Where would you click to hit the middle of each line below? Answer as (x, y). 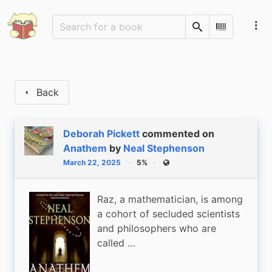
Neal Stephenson (164, 148)
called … (116, 243)
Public (175, 166)
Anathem (85, 148)
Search (210, 31)
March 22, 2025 (92, 162)
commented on (178, 134)
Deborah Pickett (101, 134)
